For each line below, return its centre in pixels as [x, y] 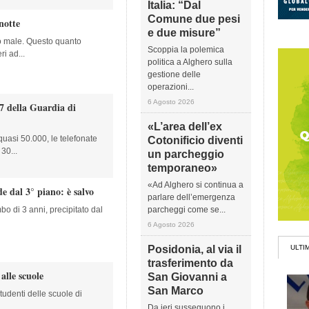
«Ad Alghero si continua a [196, 185]
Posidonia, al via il [195, 249]
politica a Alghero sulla [190, 62]
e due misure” [184, 33]
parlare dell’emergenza [191, 197]
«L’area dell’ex [185, 127]
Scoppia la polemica [186, 50]
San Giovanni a [187, 277]
